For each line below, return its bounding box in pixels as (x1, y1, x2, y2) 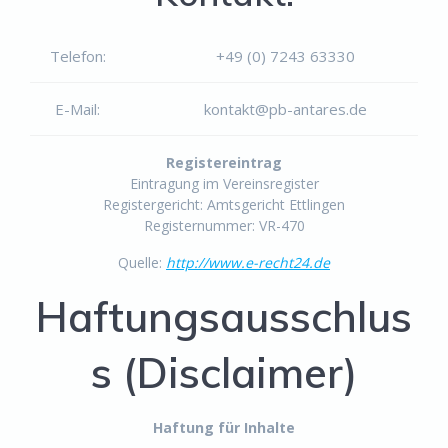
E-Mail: (55, 98, 100, 119)
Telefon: (49, 45, 106, 66)
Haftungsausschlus (36, 289, 412, 343)
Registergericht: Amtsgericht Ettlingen (103, 194, 345, 214)
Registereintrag (166, 152, 282, 172)
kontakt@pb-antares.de (204, 98, 367, 119)
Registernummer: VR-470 (143, 215, 305, 235)
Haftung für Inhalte (153, 417, 295, 437)
